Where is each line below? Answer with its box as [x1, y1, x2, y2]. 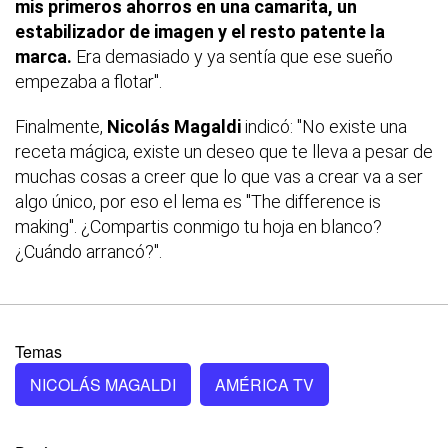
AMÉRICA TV [215, 372, 314, 396]
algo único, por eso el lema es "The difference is [15, 190, 381, 212]
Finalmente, [15, 115, 107, 137]
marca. [15, 45, 72, 67]
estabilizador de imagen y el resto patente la [15, 20, 385, 42]
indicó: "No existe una [241, 115, 407, 137]
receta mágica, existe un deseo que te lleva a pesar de [15, 140, 433, 162]
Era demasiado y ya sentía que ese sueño [72, 45, 393, 67]
